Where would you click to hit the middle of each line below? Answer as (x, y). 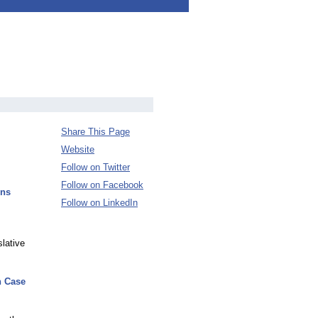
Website (78, 149)
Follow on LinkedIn (99, 203)
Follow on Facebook (102, 185)
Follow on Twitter (95, 167)
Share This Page (95, 132)
